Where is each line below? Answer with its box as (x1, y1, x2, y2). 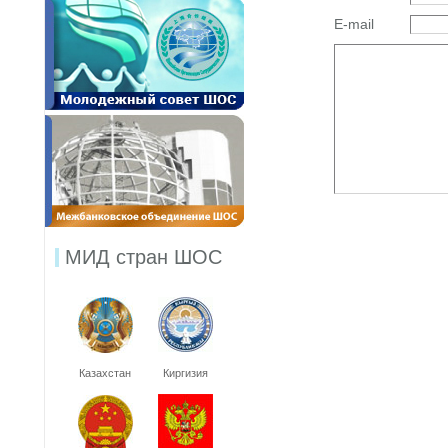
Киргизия (162, 367, 208, 379)
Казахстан (79, 367, 131, 379)
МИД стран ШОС (65, 246, 222, 268)
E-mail (334, 16, 374, 32)
